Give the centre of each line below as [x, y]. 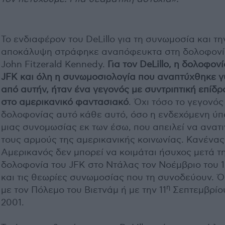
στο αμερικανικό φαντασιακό [65, 102]
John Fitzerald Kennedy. [54, 65]
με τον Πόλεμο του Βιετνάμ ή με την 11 [84, 190]
